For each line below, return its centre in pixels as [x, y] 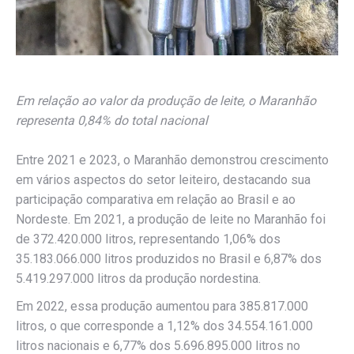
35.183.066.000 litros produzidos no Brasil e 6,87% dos [169, 259]
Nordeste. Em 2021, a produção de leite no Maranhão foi [171, 220]
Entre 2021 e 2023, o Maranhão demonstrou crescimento [172, 160]
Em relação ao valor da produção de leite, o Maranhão [166, 101]
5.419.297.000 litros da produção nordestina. [138, 279]
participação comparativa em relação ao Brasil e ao [156, 200]
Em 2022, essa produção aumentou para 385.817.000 [162, 307]
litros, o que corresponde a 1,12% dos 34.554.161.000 [164, 326]
